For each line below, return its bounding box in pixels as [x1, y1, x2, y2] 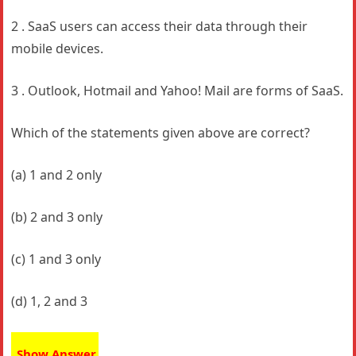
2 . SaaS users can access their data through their [11, 17, 308, 35]
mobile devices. [11, 40, 104, 57]
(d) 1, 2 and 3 [11, 292, 88, 310]
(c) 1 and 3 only [11, 250, 102, 268]
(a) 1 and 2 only [11, 166, 103, 184]
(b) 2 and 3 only [11, 208, 103, 226]
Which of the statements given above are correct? [11, 124, 311, 141]
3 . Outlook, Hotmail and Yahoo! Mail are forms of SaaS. [11, 82, 344, 99]
